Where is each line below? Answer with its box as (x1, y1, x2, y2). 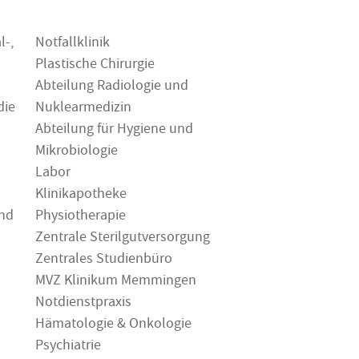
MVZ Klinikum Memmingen (35, 271, 196, 293)
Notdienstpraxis (35, 292, 131, 315)
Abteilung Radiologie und (35, 76, 188, 99)
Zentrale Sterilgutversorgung (35, 228, 210, 250)
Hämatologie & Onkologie (35, 314, 192, 337)
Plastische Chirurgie (35, 54, 155, 77)
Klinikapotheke (35, 184, 127, 207)
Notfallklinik (35, 33, 110, 55)
